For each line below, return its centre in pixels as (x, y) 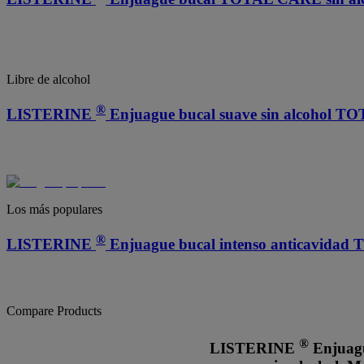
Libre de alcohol (48, 79)
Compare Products (54, 311)
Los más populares (54, 209)
